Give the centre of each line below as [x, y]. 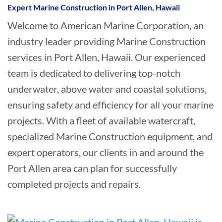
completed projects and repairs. [74, 184]
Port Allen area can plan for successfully [92, 168]
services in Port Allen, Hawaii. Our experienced [106, 57]
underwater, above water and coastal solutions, [107, 88]
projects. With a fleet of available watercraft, [101, 120]
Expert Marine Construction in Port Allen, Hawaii [93, 7]
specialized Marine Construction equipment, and [110, 136]
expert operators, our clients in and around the [105, 152]
